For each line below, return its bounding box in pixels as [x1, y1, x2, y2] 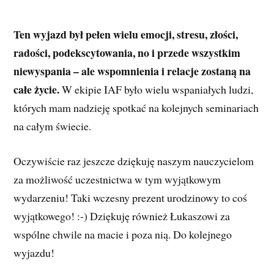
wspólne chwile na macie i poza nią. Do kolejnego [13, 226, 232, 242]
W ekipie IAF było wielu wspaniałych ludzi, [59, 81, 254, 97]
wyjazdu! [13, 245, 55, 260]
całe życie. [13, 81, 60, 97]
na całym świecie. [13, 118, 95, 133]
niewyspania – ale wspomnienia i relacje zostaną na [13, 62, 251, 79]
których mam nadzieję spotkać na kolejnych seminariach [13, 100, 259, 115]
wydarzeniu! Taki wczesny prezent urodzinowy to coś [13, 190, 248, 205]
